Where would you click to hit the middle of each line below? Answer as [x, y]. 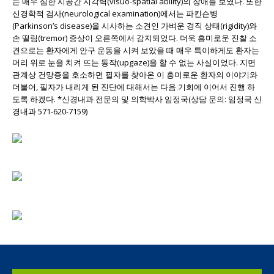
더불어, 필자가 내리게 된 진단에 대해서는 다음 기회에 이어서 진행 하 [134, 87]
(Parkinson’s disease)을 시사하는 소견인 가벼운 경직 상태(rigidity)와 [135, 25]
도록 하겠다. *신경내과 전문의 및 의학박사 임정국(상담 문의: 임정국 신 [137, 99]
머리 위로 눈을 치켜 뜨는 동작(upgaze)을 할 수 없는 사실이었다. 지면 [134, 62]
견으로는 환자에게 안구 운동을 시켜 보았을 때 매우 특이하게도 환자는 [136, 50]
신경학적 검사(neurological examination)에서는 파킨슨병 [115, 13]
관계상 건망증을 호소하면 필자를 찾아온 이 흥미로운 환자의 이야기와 [135, 74]
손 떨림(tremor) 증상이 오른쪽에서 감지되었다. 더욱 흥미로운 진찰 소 [135, 38]
